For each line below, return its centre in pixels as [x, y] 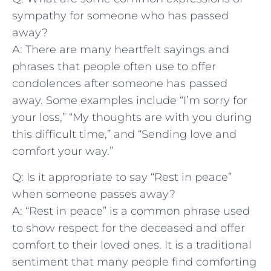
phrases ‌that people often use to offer [114, 67]
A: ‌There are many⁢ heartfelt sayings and [121, 50]
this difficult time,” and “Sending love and [124, 135]
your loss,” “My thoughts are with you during [132, 118]
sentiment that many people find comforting [134, 262]
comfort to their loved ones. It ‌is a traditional [132, 245]
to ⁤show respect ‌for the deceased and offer [129, 228]
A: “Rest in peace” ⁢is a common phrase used [131, 211]
